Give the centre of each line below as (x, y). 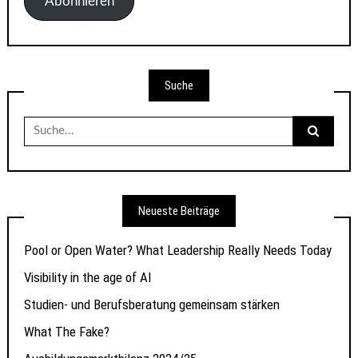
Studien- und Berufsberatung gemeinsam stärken (152, 304)
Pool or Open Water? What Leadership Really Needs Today (178, 250)
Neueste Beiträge (179, 211)
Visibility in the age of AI (88, 277)
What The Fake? (67, 331)
